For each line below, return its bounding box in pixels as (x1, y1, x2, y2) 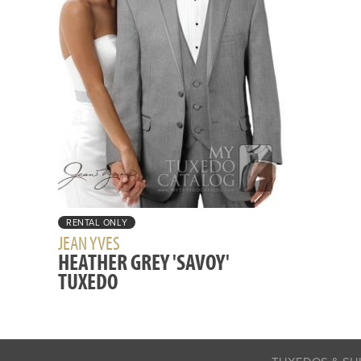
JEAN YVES (58, 230, 120, 255)
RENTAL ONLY (66, 218, 128, 229)
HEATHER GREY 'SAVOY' (58, 247, 230, 276)
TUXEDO (58, 267, 118, 296)
